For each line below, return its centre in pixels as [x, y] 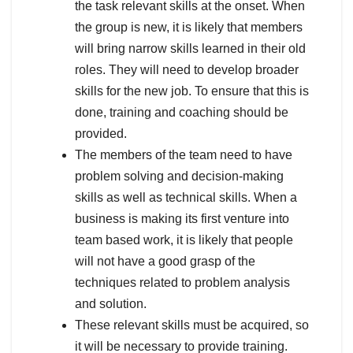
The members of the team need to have [184, 154]
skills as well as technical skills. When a [186, 197]
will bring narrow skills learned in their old [190, 48]
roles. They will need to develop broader [187, 69]
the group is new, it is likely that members [189, 27]
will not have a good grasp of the [165, 261]
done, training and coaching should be [182, 112]
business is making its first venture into [182, 218]
